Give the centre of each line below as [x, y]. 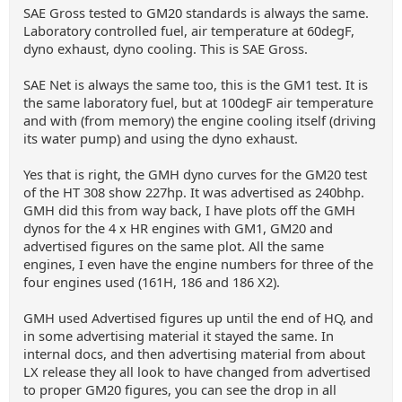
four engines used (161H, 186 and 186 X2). [152, 282]
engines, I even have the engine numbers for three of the [198, 264]
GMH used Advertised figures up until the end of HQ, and [198, 318]
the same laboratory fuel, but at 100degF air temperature [198, 102]
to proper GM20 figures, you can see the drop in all [180, 389]
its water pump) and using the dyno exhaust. [161, 138]
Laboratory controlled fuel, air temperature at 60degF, [189, 31]
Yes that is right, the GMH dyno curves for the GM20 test [195, 174]
